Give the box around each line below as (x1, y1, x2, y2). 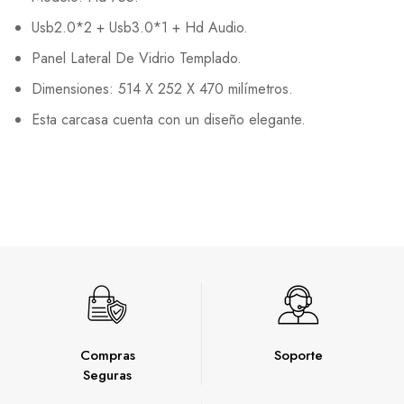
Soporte (274, 345, 323, 365)
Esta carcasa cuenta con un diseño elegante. (32, 109, 306, 130)
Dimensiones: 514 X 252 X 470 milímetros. (32, 78, 293, 99)
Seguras (83, 365, 132, 385)
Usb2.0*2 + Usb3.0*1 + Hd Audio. (32, 17, 248, 38)
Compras (79, 345, 135, 365)
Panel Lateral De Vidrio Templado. (32, 48, 242, 69)
